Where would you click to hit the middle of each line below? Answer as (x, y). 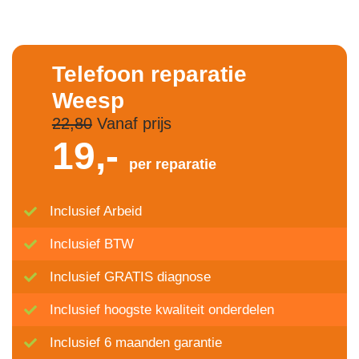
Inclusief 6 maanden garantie (136, 343)
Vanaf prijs (131, 123)
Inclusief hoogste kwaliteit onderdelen (162, 310)
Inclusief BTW (92, 244)
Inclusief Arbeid (96, 211)
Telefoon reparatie (149, 74)
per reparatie (172, 164)
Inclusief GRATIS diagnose (130, 277)
